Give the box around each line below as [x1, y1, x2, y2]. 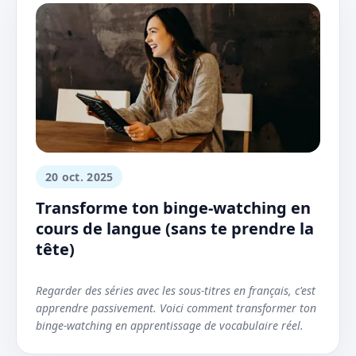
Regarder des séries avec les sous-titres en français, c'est [36, 283, 315, 299]
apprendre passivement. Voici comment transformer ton [36, 300, 316, 316]
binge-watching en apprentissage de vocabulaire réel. [36, 318, 304, 334]
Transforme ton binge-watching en [36, 197, 311, 219]
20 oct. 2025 [45, 169, 114, 185]
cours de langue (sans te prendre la [36, 218, 314, 240]
